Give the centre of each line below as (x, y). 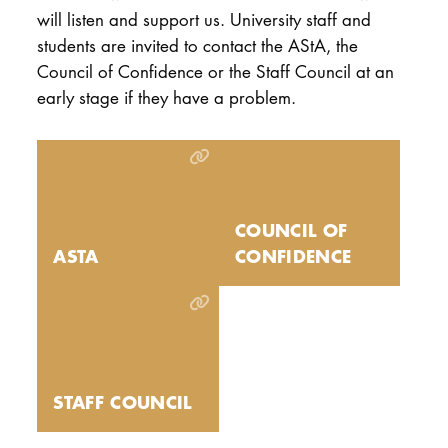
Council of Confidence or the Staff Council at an (215, 71)
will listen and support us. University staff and (203, 19)
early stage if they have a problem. (166, 97)
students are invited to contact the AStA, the (197, 45)
